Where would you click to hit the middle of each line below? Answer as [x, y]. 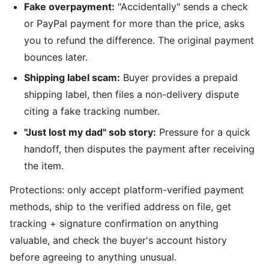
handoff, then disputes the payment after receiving [139, 149]
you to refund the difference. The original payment [139, 40]
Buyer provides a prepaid [179, 78]
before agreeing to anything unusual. [93, 257]
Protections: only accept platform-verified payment [127, 190]
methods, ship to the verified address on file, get [120, 207]
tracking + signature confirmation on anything [114, 224]
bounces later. [56, 57]
